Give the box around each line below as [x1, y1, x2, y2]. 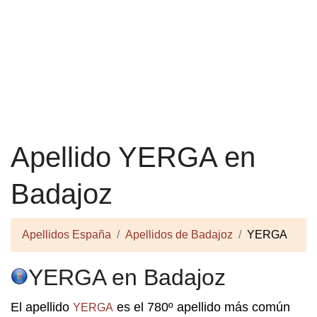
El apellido [11, 300, 73, 314]
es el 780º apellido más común [113, 300, 290, 314]
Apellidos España [22, 229, 111, 241]
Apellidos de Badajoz [125, 229, 233, 241]
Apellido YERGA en [11, 142, 255, 173]
